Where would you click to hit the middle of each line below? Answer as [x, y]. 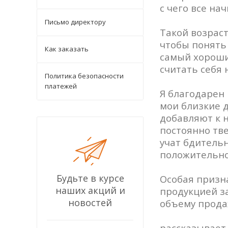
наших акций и [90, 190]
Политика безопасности [84, 76]
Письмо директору [75, 22]
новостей [90, 202]
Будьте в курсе [90, 178]
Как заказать [67, 49]
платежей [61, 86]
